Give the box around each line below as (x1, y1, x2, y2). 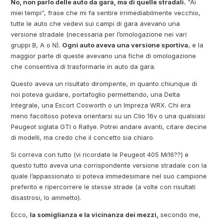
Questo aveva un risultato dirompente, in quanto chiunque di (11, 79, 197, 88)
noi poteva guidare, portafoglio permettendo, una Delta (11, 90, 180, 98)
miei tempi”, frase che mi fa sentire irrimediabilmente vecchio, (11, 8, 201, 17)
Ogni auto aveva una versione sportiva (62, 41, 189, 49)
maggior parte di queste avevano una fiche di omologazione (11, 51, 197, 60)
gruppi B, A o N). (11, 41, 63, 49)
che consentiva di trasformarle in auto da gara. (11, 62, 156, 70)
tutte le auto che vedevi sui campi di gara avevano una (11, 19, 180, 27)
